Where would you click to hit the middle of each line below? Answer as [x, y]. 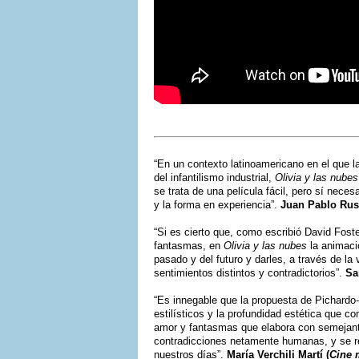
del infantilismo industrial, [214, 177]
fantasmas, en [189, 245]
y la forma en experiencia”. [217, 204]
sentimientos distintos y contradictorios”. [250, 272]
